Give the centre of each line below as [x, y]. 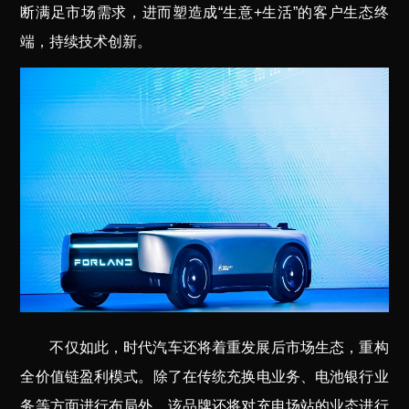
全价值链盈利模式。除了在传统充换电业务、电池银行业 [204, 377]
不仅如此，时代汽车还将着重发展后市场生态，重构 [219, 348]
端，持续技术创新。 [86, 42]
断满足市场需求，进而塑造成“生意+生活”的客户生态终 [204, 13]
